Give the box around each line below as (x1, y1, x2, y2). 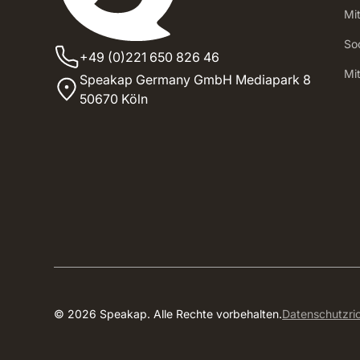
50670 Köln (80, 91, 149, 108)
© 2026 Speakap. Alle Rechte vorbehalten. (54, 306, 283, 321)
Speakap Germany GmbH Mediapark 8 (80, 72, 312, 88)
